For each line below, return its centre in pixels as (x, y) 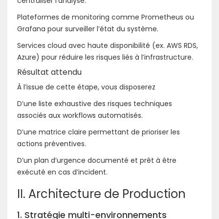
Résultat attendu (49, 72)
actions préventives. (52, 143)
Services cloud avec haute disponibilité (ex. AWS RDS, (108, 45)
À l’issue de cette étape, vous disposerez (86, 87)
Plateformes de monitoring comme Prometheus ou (106, 17)
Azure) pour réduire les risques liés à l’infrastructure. (105, 57)
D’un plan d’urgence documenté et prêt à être (97, 160)
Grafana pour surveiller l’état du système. (88, 29)
